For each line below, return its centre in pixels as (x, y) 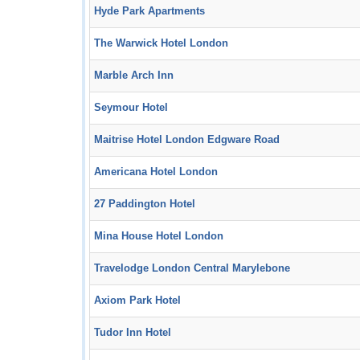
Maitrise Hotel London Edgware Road (187, 140)
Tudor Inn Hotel (133, 333)
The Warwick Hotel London (161, 43)
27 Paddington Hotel (145, 204)
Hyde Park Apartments (149, 11)
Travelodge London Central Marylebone (192, 268)
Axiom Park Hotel (137, 301)
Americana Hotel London (156, 172)
